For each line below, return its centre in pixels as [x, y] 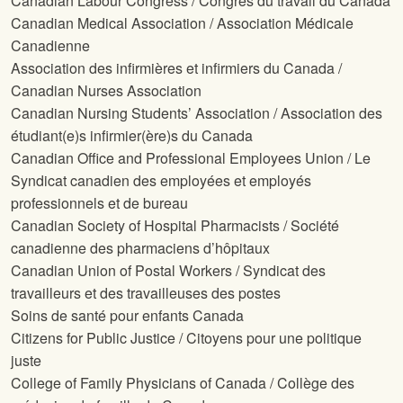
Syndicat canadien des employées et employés [161, 181]
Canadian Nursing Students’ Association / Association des [197, 113]
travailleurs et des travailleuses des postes [146, 293]
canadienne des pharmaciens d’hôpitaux [140, 248]
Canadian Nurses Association [106, 91]
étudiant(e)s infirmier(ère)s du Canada [132, 136]
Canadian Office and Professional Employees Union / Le [191, 158]
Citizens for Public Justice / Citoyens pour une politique [186, 338]
